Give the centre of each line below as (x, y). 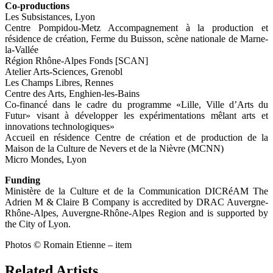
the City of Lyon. (38, 224)
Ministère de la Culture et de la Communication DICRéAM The (136, 191)
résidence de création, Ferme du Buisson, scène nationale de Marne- (136, 39)
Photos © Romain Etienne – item (68, 245)
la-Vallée (22, 50)
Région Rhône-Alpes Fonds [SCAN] (76, 61)
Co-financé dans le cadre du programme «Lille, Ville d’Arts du (136, 105)
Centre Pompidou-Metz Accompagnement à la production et (136, 28)
